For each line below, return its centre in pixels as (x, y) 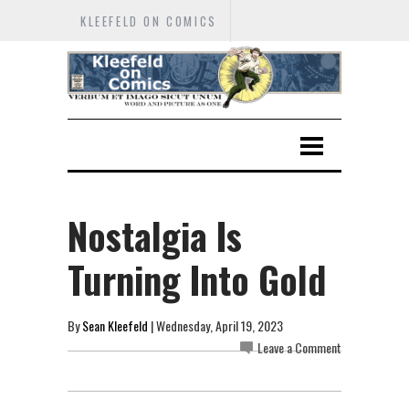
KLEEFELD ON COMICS (149, 21)
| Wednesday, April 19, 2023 (215, 325)
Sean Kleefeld (115, 325)
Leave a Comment (299, 347)
